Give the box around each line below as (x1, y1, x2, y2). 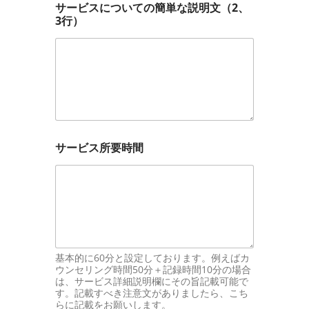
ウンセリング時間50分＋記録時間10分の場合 (55, 262, 251, 276)
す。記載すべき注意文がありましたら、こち (55, 286, 248, 299)
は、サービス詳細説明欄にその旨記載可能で (55, 274, 248, 288)
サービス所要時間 (55, 140, 143, 156)
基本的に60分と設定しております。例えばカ (55, 250, 250, 264)
